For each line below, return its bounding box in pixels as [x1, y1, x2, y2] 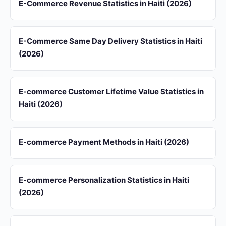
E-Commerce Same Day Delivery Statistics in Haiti [19, 36, 202, 46]
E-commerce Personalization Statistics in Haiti [19, 175, 189, 185]
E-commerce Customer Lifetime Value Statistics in [19, 87, 204, 96]
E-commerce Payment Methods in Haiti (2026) [19, 137, 189, 147]
